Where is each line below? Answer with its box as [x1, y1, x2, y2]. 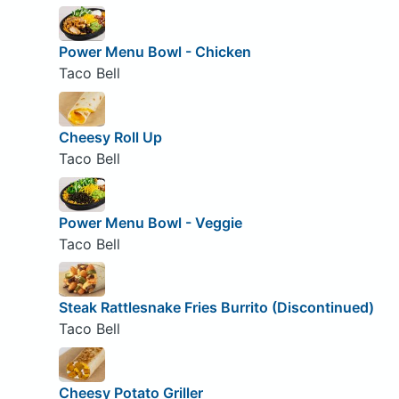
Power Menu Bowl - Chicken [58, 43, 251, 61]
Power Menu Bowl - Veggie [58, 213, 242, 232]
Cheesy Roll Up [58, 128, 162, 147]
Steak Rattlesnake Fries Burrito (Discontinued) [58, 298, 374, 317]
